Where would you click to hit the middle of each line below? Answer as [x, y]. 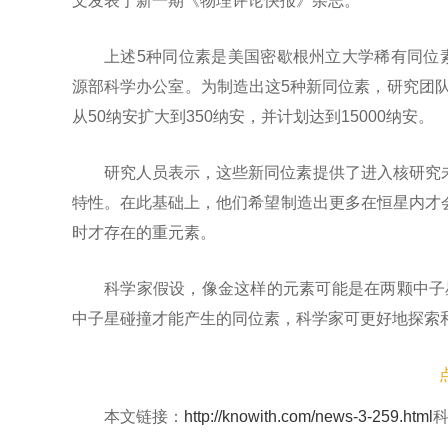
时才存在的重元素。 [144, 232]
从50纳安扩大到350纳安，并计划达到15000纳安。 [253, 116]
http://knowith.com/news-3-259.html [308, 416]
